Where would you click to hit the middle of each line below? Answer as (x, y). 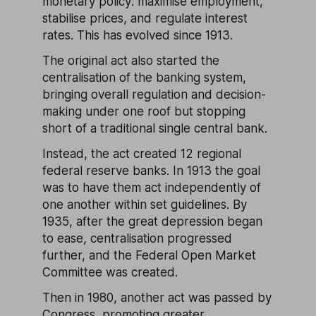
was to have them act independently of (152, 188)
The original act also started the (131, 61)
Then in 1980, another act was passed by (157, 298)
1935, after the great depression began (152, 221)
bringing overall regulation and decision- (154, 95)
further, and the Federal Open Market (149, 255)
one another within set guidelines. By (145, 205)
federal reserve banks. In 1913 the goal (151, 171)
